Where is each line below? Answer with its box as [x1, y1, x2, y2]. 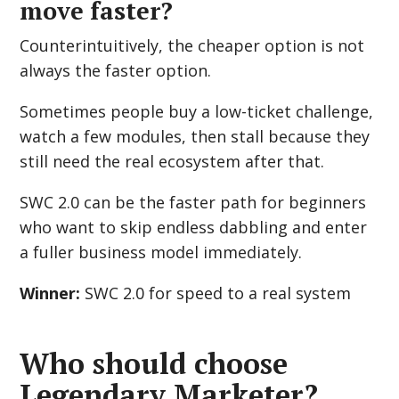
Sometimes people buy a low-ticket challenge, [20, 101, 374, 122]
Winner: [20, 282, 81, 304]
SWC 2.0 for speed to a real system [80, 282, 352, 304]
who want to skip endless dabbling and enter [20, 216, 368, 238]
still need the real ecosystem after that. [20, 151, 325, 172]
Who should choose [20, 345, 289, 382]
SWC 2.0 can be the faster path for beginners [20, 191, 367, 213]
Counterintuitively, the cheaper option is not [20, 35, 365, 56]
